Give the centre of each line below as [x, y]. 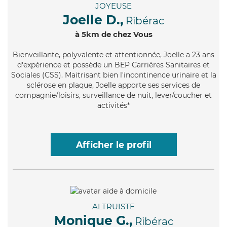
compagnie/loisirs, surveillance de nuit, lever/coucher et [113, 96]
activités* [113, 106]
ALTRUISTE [113, 206]
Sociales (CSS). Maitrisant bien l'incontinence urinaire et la [113, 75]
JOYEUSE [113, 6]
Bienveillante [36, 55]
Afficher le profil [113, 145]
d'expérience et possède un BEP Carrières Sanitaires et [113, 65]
